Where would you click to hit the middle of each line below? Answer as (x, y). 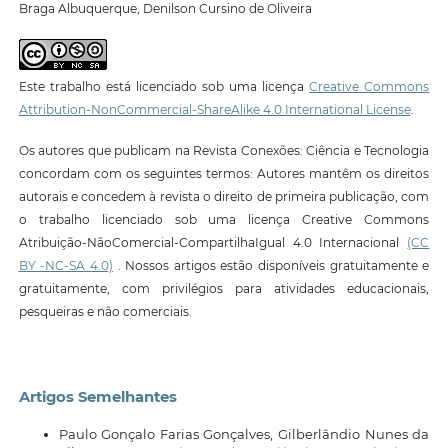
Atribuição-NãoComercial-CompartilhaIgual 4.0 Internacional (213, 243)
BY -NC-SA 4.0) (65, 266)
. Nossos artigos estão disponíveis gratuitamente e (271, 266)
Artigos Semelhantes (97, 397)
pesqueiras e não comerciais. (105, 312)
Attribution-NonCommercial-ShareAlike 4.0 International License (214, 109)
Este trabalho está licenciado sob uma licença (164, 86)
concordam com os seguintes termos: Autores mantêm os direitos (224, 174)
